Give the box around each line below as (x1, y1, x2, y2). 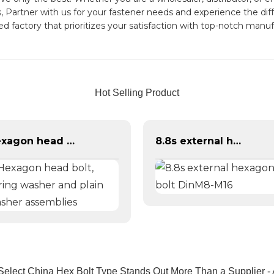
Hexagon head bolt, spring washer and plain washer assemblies (67, 135, 75, 147)
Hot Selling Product (95, 87, 179, 98)
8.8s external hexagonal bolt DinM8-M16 (233, 135, 241, 147)
